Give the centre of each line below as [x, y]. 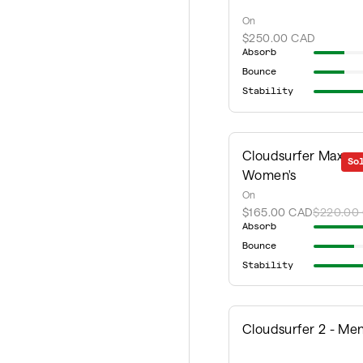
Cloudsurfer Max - [297, 156]
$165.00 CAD [278, 212]
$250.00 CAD [279, 38]
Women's [269, 175]
